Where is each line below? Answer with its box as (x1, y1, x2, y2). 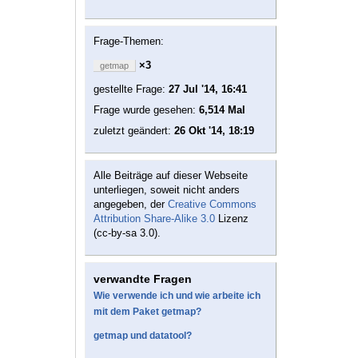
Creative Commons (168, 198, 257, 211)
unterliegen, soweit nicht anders (93, 184, 240, 197)
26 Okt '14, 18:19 (174, 125, 254, 137)
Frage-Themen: (93, 35, 164, 48)
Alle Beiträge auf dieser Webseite (93, 169, 248, 182)
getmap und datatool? (93, 330, 192, 342)
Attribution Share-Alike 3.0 (93, 213, 215, 225)
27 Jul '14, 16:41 (169, 83, 247, 96)
